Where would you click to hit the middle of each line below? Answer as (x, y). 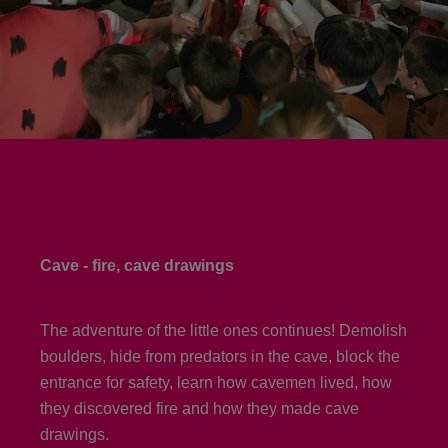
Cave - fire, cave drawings (137, 265)
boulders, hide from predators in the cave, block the (220, 356)
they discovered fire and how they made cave (199, 408)
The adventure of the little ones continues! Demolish (223, 330)
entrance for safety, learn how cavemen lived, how (216, 382)
